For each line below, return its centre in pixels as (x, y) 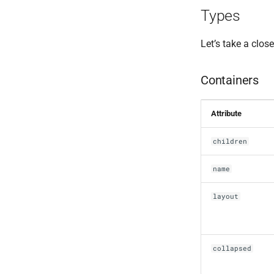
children (230, 141)
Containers (230, 80)
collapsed (232, 248)
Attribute (226, 113)
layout (226, 196)
